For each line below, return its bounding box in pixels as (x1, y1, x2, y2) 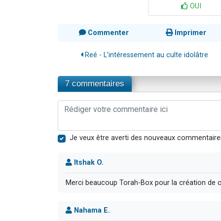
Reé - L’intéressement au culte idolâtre (82, 51, 208, 60)
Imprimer (173, 29, 206, 37)
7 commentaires (65, 79, 124, 89)
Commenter (85, 29, 129, 37)
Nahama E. (72, 206, 110, 215)
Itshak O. (72, 158, 104, 167)
